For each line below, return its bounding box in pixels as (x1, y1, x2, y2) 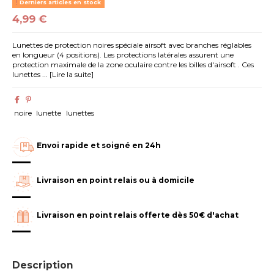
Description (12, 259, 74, 271)
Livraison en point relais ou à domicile (37, 175, 195, 185)
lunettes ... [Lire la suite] (12, 70, 94, 80)
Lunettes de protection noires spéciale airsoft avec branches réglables (12, 40, 252, 50)
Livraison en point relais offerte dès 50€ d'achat (37, 210, 239, 220)
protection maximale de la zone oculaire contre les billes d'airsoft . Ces (12, 60, 254, 70)
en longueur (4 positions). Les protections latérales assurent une (12, 50, 234, 60)
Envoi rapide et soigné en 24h (37, 141, 161, 150)
